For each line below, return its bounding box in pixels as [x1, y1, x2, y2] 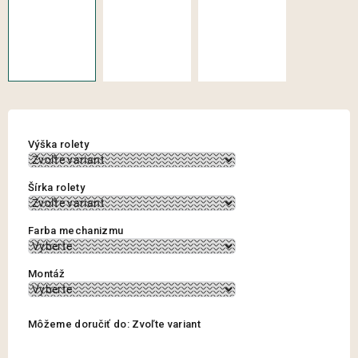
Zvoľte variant [132, 318, 201, 331]
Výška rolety [28, 138, 89, 151]
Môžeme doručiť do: [28, 318, 129, 331]
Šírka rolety [28, 181, 85, 194]
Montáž [28, 268, 65, 280]
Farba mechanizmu [28, 225, 124, 237]
